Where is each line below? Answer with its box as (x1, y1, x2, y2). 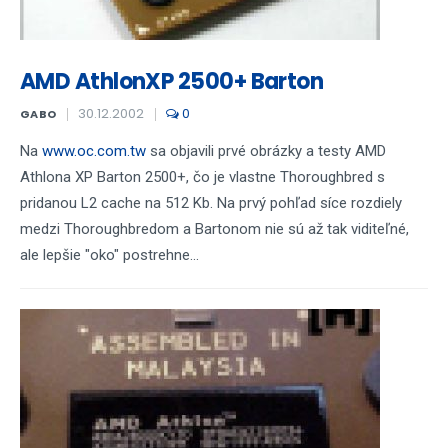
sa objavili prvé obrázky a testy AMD (146, 142, 386, 160)
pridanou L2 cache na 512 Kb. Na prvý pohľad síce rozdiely (20, 194, 402, 212)
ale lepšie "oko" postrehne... (20, 246, 199, 264)
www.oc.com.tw (42, 142, 146, 160)
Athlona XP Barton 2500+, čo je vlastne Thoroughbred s (20, 168, 385, 186)
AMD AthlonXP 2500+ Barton (20, 66, 324, 97)
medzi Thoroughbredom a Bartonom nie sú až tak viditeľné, (20, 220, 409, 238)
